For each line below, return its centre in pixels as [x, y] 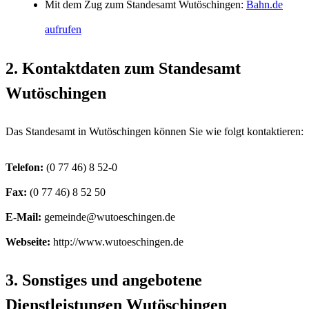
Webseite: [28, 241]
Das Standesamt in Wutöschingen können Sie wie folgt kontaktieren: [154, 131]
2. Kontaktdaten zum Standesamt [123, 68]
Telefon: [24, 167]
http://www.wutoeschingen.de [117, 241]
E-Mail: [23, 217]
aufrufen [63, 29]
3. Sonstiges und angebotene [104, 280]
